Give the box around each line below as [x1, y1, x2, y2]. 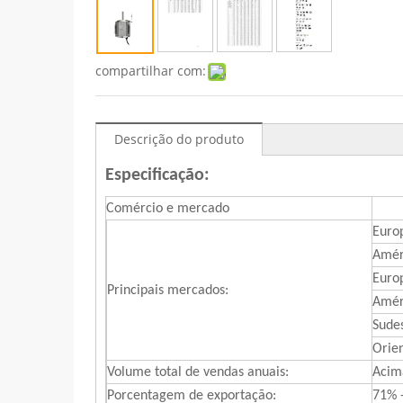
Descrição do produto [114, 130, 244, 148]
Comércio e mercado [106, 201, 229, 216]
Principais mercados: [107, 282, 228, 298]
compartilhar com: [95, 61, 206, 79]
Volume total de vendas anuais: [107, 364, 289, 380]
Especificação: [105, 166, 219, 184]
